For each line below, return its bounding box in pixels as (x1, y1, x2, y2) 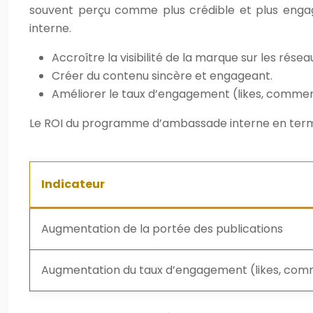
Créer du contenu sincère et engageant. (52, 68, 272, 84)
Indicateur (41, 176, 105, 192)
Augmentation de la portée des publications (41, 221, 283, 237)
